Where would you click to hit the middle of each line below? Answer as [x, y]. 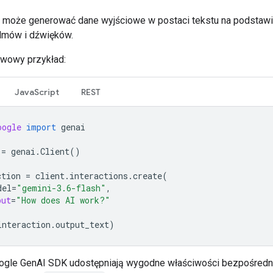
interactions [99, 175]
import [41, 127]
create [147, 175]
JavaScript [37, 92]
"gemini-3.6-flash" [61, 188]
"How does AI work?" [63, 200]
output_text [82, 224]
